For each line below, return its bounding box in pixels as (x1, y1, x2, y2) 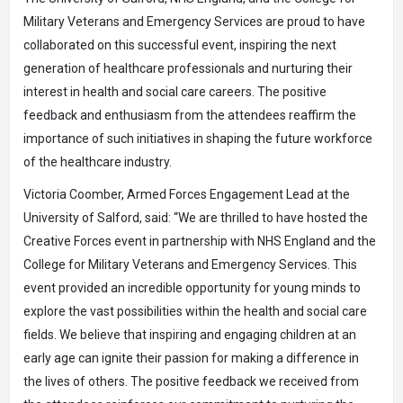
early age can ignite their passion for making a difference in (23, 351, 359, 365)
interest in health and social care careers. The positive (23, 85, 327, 99)
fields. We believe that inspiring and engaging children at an (23, 327, 356, 342)
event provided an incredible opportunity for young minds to (23, 281, 361, 295)
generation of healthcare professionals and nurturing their (23, 61, 353, 76)
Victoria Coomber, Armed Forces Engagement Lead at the (23, 187, 350, 201)
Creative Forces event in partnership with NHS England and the (23, 234, 376, 248)
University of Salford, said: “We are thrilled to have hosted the (23, 210, 368, 225)
